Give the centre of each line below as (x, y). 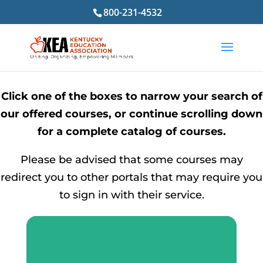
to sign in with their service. (131, 195)
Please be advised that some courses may (131, 160)
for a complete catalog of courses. (131, 131)
